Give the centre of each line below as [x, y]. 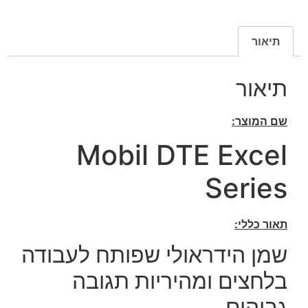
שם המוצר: [260, 121]
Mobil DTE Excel [182, 155]
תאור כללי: [261, 224]
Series [246, 188]
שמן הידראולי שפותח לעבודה [154, 255]
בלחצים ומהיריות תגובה [180, 281]
